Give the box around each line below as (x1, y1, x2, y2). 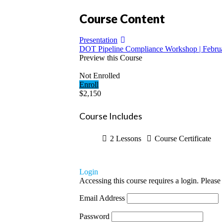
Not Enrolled (79, 71, 120, 80)
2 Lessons (110, 134, 144, 143)
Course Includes (79, 110, 142, 121)
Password (79, 212, 110, 221)
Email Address (79, 193, 125, 202)
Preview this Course (79, 53, 142, 62)
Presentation (79, 35, 117, 44)
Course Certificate (154, 134, 211, 143)
